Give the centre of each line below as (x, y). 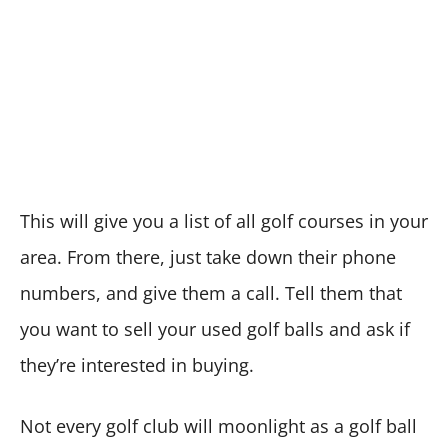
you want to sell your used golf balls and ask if (215, 328)
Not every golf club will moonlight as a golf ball (218, 425)
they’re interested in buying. (137, 364)
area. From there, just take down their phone (208, 256)
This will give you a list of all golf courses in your (224, 220)
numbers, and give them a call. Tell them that (211, 292)
